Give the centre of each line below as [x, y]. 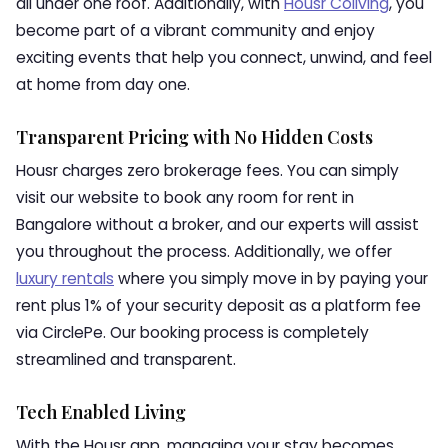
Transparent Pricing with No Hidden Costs [194, 137]
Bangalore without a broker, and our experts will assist [217, 224]
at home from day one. [103, 84]
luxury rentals [65, 278]
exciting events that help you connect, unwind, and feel [224, 57]
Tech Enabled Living [101, 412]
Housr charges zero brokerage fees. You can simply [207, 170]
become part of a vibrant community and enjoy [195, 30]
